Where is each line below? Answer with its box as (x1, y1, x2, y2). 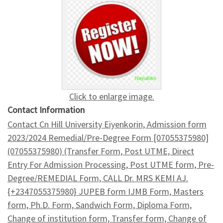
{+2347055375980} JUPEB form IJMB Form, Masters (7, 185, 204, 197)
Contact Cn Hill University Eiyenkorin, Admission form (7, 118, 207, 130)
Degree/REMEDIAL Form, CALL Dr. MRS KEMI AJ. (7, 172, 188, 184)
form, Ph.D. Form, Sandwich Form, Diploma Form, (7, 199, 192, 211)
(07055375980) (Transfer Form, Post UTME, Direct (7, 145, 194, 157)
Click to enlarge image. (69, 90, 154, 102)
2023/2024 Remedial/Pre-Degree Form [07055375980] (7, 131, 209, 143)
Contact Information (7, 104, 85, 115)
